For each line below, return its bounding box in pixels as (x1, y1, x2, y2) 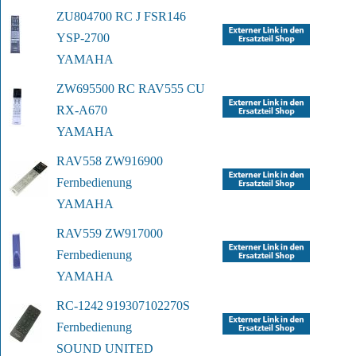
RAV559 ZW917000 (56, 226, 163, 241)
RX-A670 (56, 103, 107, 118)
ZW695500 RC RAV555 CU (56, 82, 205, 96)
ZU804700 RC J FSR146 (56, 10, 186, 24)
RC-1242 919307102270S (56, 299, 190, 313)
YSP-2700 (56, 31, 110, 45)
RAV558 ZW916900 (56, 154, 163, 168)
